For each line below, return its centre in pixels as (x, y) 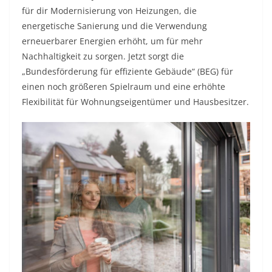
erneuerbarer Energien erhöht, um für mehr (112, 41)
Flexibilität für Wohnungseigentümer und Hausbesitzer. (135, 102)
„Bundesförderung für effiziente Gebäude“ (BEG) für (127, 72)
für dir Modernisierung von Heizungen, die (109, 11)
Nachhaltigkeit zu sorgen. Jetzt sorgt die (103, 56)
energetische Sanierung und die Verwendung (114, 26)
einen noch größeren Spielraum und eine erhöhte (124, 87)
